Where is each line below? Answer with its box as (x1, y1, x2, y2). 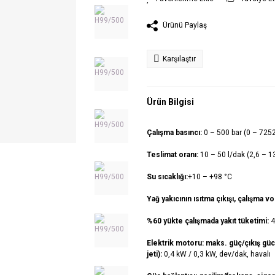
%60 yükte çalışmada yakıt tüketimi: (147, 216, 271, 225)
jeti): (147, 249, 164, 258)
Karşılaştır (163, 54, 196, 63)
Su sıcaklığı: (147, 172, 188, 181)
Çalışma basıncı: (147, 128, 204, 137)
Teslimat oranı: (147, 150, 200, 159)
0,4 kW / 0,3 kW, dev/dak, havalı (164, 249, 271, 258)
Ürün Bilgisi (147, 97, 194, 107)
